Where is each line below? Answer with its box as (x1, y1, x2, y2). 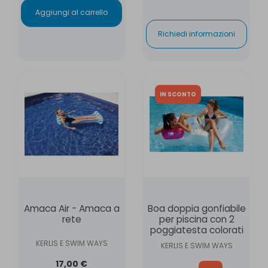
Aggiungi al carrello (35, 7, 108, 18)
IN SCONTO (160, 90, 196, 99)
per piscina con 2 (159, 213, 234, 226)
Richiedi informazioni (158, 29, 235, 39)
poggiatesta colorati (150, 224, 243, 237)
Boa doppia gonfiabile (147, 202, 246, 215)
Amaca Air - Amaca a (23, 202, 120, 215)
